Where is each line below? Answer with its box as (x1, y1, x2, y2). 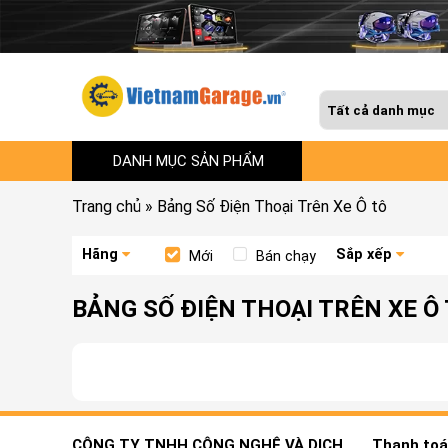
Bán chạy (256, 247, 316, 265)
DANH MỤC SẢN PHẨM (113, 151, 264, 170)
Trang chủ (72, 196, 141, 216)
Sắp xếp (336, 245, 392, 263)
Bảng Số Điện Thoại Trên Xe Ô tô (157, 196, 387, 216)
